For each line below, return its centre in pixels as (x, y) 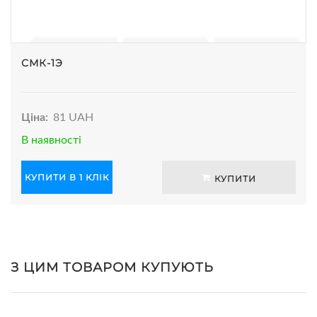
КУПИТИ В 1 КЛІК (67, 177)
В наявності (51, 140)
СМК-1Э (42, 63)
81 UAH (74, 117)
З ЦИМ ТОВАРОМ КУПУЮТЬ (112, 267)
